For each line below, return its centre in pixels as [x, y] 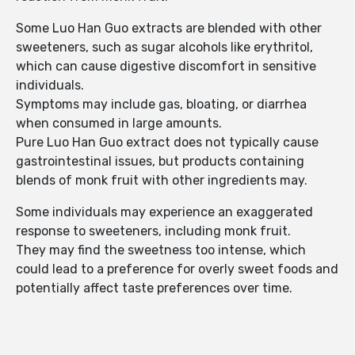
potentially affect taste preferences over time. [154, 288]
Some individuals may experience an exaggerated [164, 212]
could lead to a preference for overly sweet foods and [177, 269]
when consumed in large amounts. [119, 124]
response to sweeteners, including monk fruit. [155, 231]
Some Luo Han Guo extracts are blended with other [169, 29]
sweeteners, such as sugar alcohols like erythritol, [164, 48]
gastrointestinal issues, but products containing [160, 162]
